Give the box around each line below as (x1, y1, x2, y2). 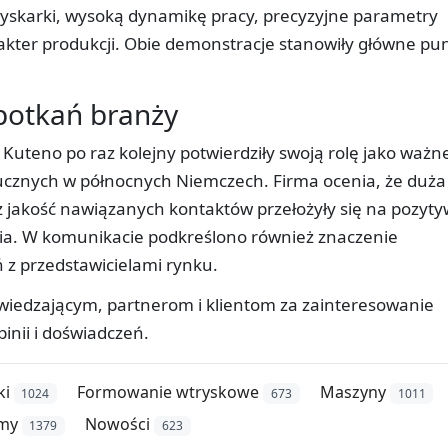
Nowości (85, 412, 151, 435)
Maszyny (319, 380, 386, 403)
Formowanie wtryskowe (77, 380, 260, 403)
